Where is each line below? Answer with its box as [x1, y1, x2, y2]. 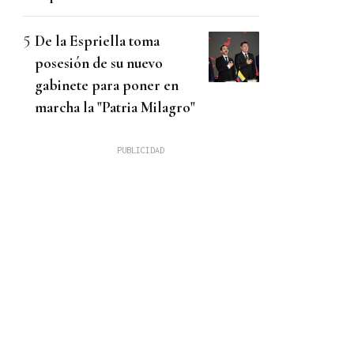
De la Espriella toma [35, 32, 160, 51]
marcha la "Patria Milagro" [35, 98, 195, 117]
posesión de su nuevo [35, 54, 163, 73]
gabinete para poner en [35, 76, 179, 95]
